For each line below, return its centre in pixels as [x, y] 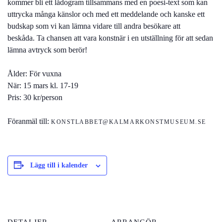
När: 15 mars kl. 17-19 [43, 86]
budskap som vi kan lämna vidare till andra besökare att [94, 26]
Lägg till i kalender [59, 166]
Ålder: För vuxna [34, 74]
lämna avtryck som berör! [47, 50]
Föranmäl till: [29, 121]
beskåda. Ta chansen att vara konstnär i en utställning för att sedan [110, 38]
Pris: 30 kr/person [35, 98]
